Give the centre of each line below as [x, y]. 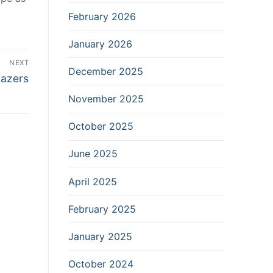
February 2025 [102, 209]
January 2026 [100, 44]
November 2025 [106, 99]
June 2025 [93, 154]
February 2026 [102, 16]
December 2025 [106, 71]
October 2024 [101, 264]
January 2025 [100, 236]
